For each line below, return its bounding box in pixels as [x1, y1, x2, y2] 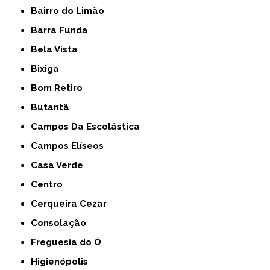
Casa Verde [37, 160, 84, 171]
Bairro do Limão [37, 5, 105, 16]
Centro [37, 179, 63, 190]
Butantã [37, 102, 70, 113]
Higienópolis [37, 256, 89, 267]
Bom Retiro [37, 83, 83, 93]
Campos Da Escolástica [37, 121, 140, 132]
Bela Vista [37, 44, 78, 55]
